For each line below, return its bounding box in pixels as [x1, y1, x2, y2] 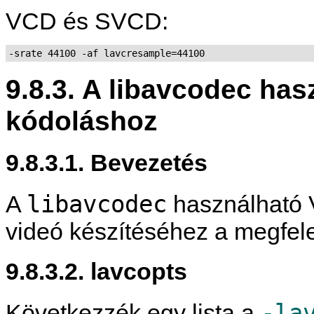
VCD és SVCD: [6, 8, 168, 35]
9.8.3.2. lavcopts [6, 258, 187, 285]
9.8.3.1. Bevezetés [6, 149, 207, 177]
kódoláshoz [6, 104, 158, 136]
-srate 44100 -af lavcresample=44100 [8, 48, 205, 60]
